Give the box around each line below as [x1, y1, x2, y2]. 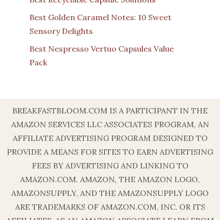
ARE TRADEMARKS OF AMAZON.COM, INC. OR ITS [15, 202, 205, 212]
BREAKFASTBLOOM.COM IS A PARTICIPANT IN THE [12, 106, 208, 116]
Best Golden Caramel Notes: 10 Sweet [29, 12, 171, 23]
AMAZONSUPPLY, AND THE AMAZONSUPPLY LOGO [11, 188, 209, 198]
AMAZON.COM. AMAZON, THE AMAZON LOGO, [20, 174, 200, 185]
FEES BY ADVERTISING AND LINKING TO [31, 161, 189, 171]
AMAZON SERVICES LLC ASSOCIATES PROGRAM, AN [11, 119, 209, 130]
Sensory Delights [29, 26, 93, 36]
